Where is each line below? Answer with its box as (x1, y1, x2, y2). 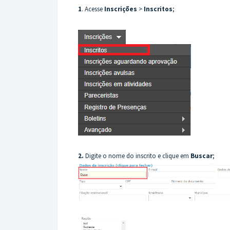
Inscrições (104, 4, 139, 13)
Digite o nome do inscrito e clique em (84, 151, 190, 160)
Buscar (190, 151, 213, 160)
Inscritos (144, 4, 172, 13)
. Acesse (82, 4, 104, 13)
